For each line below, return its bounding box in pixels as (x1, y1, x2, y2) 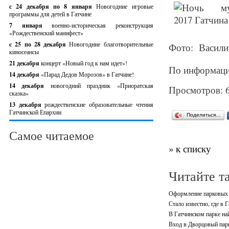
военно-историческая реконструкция (52, 21, 153, 29)
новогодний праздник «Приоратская (50, 81, 153, 89)
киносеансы (9, 48, 39, 56)
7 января (9, 21, 52, 30)
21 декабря (9, 59, 41, 67)
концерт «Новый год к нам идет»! (41, 59, 127, 67)
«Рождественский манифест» (9, 29, 83, 37)
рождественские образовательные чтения (44, 100, 153, 108)
